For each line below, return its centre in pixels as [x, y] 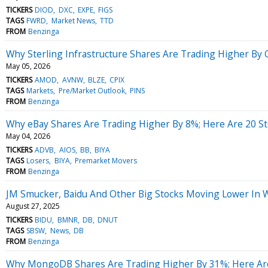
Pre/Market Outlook [92, 90]
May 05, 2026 [28, 66]
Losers [38, 160]
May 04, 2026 [28, 136]
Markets [40, 90]
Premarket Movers [106, 160]
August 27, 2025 [33, 206]
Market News [73, 20]
